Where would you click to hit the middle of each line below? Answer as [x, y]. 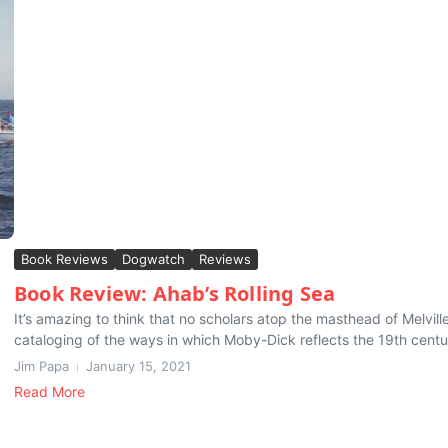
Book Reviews [64, 259]
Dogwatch [153, 259]
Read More [49, 392]
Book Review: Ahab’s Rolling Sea [175, 294]
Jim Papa [41, 366]
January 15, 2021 [138, 366]
